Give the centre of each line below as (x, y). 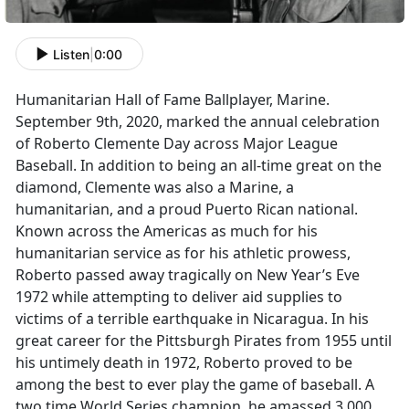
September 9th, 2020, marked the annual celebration (198, 122)
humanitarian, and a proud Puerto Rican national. (187, 210)
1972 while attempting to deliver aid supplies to (179, 297)
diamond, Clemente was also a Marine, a (155, 188)
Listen (71, 54)
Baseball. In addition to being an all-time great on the (199, 166)
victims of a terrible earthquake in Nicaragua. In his (192, 319)
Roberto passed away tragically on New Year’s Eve (188, 275)
